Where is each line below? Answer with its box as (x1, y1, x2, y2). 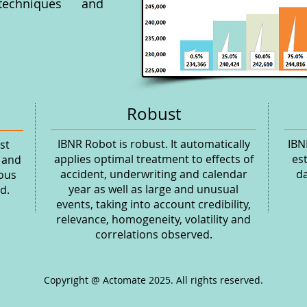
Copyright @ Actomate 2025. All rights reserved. (44, 273, 263, 286)
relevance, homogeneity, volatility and (56, 212, 251, 227)
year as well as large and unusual (69, 182, 238, 197)
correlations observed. (95, 227, 212, 242)
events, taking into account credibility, (56, 197, 251, 212)
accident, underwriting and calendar (60, 167, 247, 182)
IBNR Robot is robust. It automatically (57, 136, 250, 151)
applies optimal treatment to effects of (53, 151, 254, 167)
